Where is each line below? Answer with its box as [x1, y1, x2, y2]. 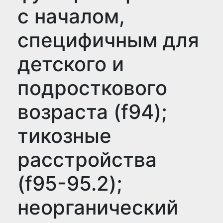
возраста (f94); [17, 100, 167, 124]
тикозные [17, 123, 111, 148]
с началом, [17, 4, 125, 28]
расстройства [17, 147, 157, 172]
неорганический [17, 195, 178, 220]
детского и [17, 52, 124, 76]
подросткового [17, 76, 167, 100]
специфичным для [17, 28, 199, 52]
